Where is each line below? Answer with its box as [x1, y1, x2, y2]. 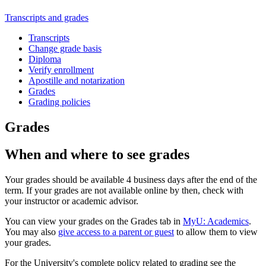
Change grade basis [28, 43, 102, 53]
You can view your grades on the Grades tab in [5, 216, 183, 227]
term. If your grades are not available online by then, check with [5, 185, 243, 196]
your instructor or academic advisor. [5, 196, 138, 207]
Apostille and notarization [28, 75, 125, 85]
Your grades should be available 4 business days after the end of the [5, 175, 257, 185]
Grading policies [28, 96, 90, 107]
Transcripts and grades [5, 12, 88, 23]
